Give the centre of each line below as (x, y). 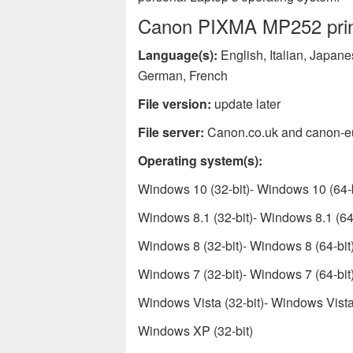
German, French (183, 75)
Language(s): (178, 55)
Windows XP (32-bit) (195, 331)
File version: (175, 104)
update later (246, 104)
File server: (171, 132)
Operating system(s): (200, 160)
